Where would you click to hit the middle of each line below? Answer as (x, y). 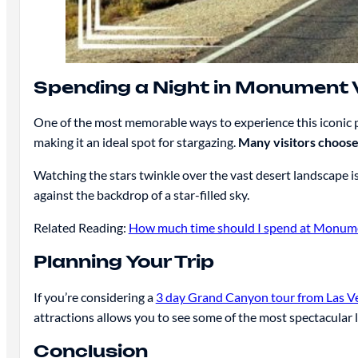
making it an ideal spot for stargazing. (135, 142)
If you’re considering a (94, 296)
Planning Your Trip (123, 262)
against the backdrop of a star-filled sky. (141, 195)
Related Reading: (81, 228)
